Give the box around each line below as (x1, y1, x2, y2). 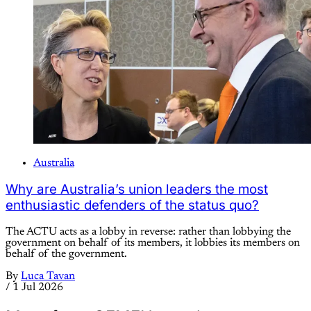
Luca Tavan (21, 271, 75, 283)
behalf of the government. (6, 249, 127, 260)
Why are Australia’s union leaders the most (6, 181, 268, 198)
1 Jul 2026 (12, 282, 63, 294)
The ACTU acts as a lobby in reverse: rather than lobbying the (6, 226, 291, 238)
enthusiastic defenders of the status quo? (6, 197, 259, 214)
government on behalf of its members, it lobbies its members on (6, 237, 300, 249)
